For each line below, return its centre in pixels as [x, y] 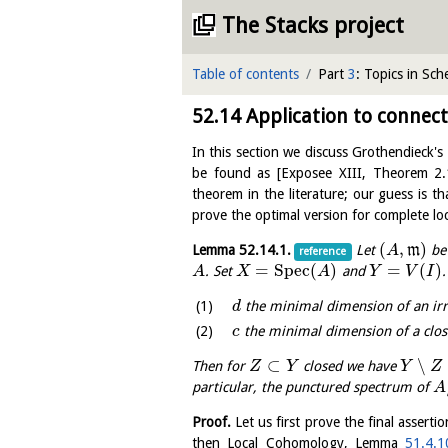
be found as [235, 173]
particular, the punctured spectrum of [312, 387]
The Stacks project [313, 25]
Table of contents [245, 74]
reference [323, 251]
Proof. [211, 422]
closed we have [349, 366]
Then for [221, 366]
